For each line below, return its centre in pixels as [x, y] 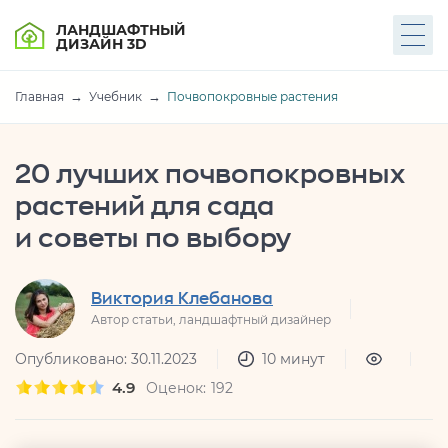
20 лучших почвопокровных [210, 175]
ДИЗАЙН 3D [101, 43]
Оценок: [176, 387]
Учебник [115, 96]
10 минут [293, 359]
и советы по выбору [153, 239]
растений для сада [144, 207]
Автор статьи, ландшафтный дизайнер [211, 319]
